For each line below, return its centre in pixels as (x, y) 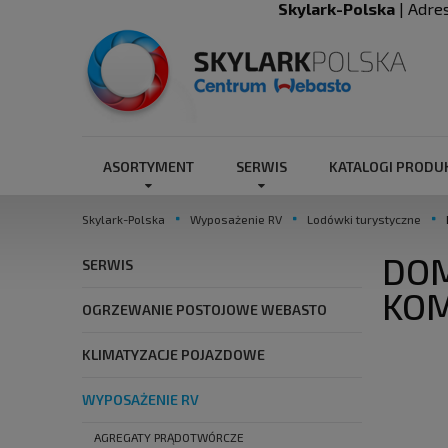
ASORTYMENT (148, 166)
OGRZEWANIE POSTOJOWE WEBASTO (204, 310)
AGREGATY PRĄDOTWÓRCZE (169, 437)
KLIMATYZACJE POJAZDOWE (173, 355)
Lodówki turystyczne (364, 219)
